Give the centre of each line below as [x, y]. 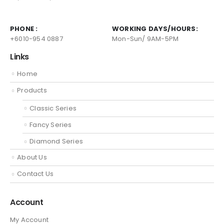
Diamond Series [56, 141]
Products [32, 90]
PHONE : [24, 28]
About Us [32, 157]
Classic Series [53, 108]
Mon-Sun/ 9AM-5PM [145, 38]
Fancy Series [51, 124]
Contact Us [35, 174]
